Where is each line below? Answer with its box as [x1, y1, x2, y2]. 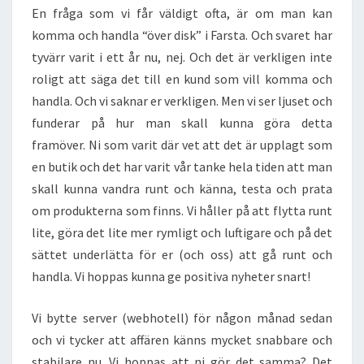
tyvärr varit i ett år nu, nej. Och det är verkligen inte [32, 49, 332, 65]
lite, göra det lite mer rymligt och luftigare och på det [32, 224, 332, 240]
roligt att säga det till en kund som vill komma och [32, 71, 332, 87]
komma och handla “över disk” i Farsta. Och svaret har [32, 27, 332, 43]
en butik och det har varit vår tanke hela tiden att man [32, 158, 332, 175]
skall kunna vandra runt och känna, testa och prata [32, 180, 332, 197]
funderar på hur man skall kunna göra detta [32, 115, 332, 131]
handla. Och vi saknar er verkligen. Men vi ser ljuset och [32, 93, 332, 109]
